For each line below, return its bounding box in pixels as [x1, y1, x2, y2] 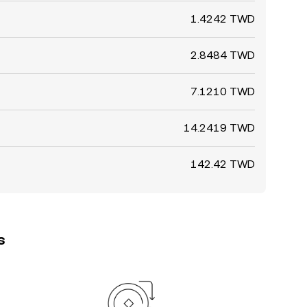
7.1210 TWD [191, 85, 255, 98]
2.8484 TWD [191, 49, 255, 62]
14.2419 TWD [184, 121, 255, 134]
